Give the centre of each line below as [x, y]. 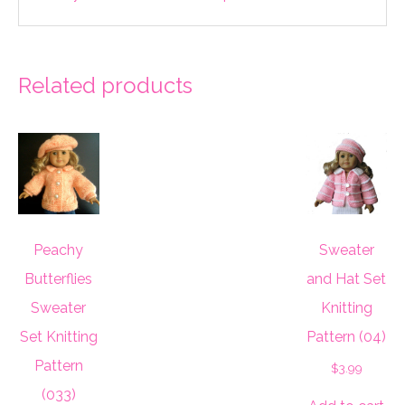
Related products [105, 86]
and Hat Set [347, 279]
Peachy [59, 250]
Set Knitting [58, 337]
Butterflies [59, 279]
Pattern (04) [347, 337]
